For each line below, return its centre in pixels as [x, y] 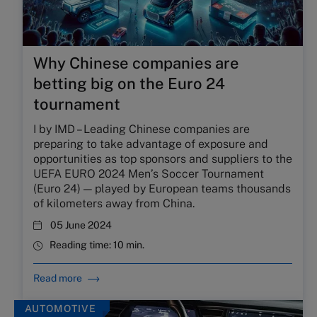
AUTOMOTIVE [60, 309]
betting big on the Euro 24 [129, 83]
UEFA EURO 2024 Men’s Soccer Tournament [149, 174]
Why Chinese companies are [136, 63]
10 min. [129, 245]
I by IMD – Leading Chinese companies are [142, 129]
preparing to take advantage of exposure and [151, 144]
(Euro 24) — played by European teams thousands [162, 189]
